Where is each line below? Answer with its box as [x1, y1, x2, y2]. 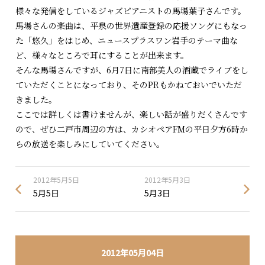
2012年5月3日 [144, 174, 190, 185]
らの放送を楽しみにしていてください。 [15, 137, 165, 150]
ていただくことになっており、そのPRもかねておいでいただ [15, 78, 243, 91]
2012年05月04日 [101, 247, 164, 259]
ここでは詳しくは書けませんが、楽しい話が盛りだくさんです [15, 108, 248, 120]
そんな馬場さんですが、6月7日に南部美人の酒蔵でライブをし [15, 63, 249, 76]
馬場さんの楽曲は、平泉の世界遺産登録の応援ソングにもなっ [15, 19, 248, 31]
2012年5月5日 [33, 174, 80, 185]
